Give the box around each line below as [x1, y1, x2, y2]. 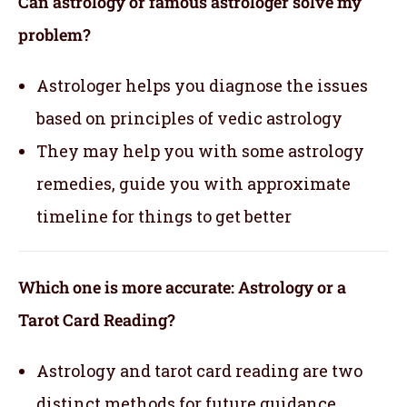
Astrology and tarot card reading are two [36, 359, 362, 382]
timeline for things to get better [36, 204, 292, 227]
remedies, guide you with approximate [36, 172, 351, 194]
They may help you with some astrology [36, 139, 364, 162]
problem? [18, 23, 91, 45]
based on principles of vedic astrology [36, 106, 342, 129]
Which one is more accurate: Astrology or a [18, 275, 346, 298]
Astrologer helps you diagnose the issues [36, 74, 368, 96]
